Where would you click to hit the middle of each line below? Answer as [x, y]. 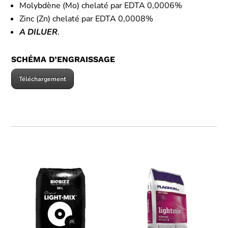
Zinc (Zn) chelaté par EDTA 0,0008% [87, 19]
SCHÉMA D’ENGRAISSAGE [63, 59]
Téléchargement [43, 79]
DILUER [43, 32]
